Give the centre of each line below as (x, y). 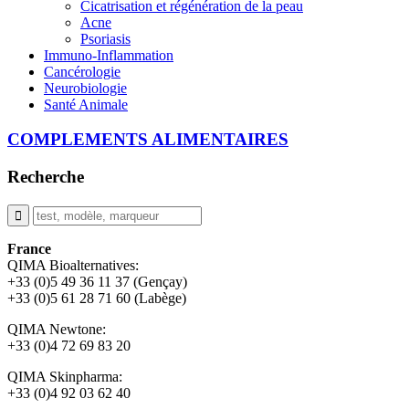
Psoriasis (105, 38)
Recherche (46, 177)
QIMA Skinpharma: (65, 376)
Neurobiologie (85, 88)
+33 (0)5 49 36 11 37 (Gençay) (97, 281)
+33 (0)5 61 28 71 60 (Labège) (97, 298)
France (29, 248)
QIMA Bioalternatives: (73, 265)
